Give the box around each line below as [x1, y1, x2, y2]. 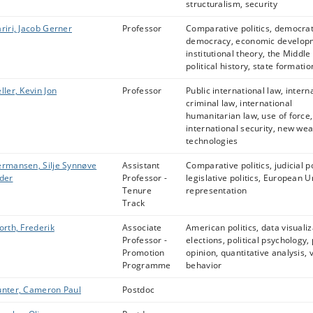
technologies [186, 135, 238, 147]
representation [186, 184, 247, 196]
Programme [122, 259, 171, 271]
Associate [122, 221, 162, 233]
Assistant [122, 159, 160, 171]
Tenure [122, 184, 152, 196]
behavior [186, 259, 222, 271]
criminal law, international [186, 97, 293, 109]
